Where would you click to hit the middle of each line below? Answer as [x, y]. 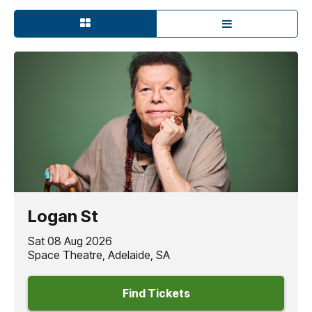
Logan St [63, 216]
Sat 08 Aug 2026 [70, 241]
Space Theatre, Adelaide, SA [99, 255]
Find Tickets [156, 293]
